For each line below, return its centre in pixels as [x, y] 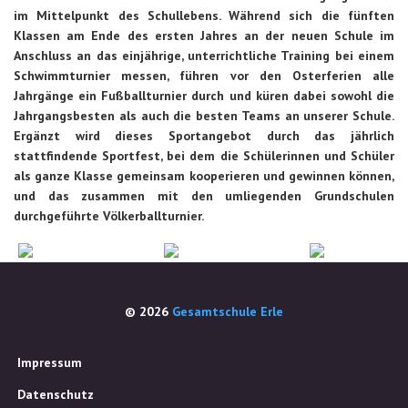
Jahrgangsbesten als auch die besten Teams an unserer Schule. [204, 116]
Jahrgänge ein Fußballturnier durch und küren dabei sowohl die [204, 96]
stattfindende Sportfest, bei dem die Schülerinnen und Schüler [204, 156]
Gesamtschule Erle [228, 311]
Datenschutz [56, 394]
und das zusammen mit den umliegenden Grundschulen [204, 196]
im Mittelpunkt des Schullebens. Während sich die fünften [204, 15]
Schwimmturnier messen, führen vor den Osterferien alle [204, 76]
